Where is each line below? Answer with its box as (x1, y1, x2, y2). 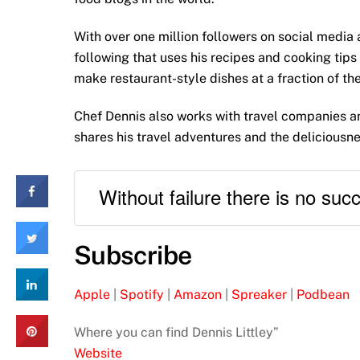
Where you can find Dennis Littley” (74, 324, 279, 340)
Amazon (174, 287, 222, 303)
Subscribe (74, 240, 192, 271)
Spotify (120, 287, 164, 303)
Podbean (297, 287, 350, 303)
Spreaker (231, 287, 287, 303)
